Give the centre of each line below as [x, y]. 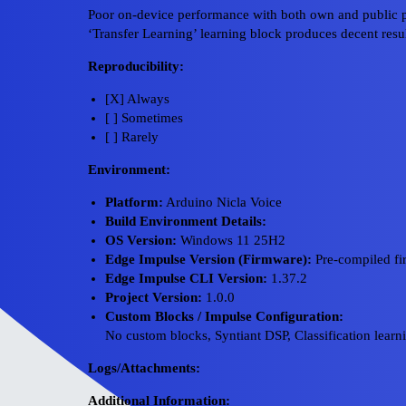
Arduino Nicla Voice [222, 203]
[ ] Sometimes [144, 118]
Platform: [134, 203]
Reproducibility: [136, 67]
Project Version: [153, 298]
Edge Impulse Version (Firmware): [208, 260]
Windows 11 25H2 [231, 241]
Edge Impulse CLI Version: [186, 279]
